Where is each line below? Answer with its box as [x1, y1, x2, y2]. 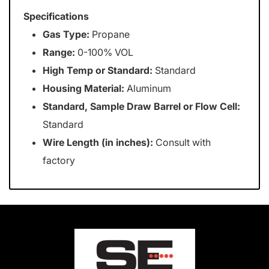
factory [43, 154, 76, 166]
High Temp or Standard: [43, 64, 153, 76]
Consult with [153, 136, 211, 148]
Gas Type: [43, 28, 90, 40]
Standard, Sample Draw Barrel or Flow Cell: [43, 100, 241, 112]
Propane [89, 28, 130, 40]
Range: [43, 46, 76, 58]
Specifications [23, 10, 89, 22]
